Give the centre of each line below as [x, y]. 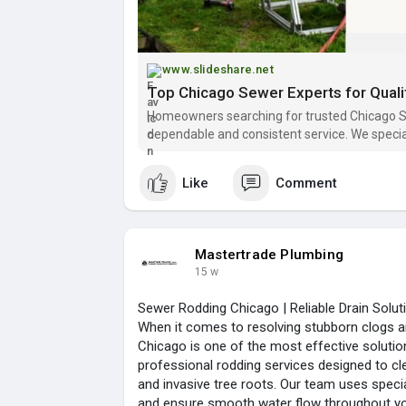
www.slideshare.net [218, 70]
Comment [306, 183]
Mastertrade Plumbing [269, 255]
